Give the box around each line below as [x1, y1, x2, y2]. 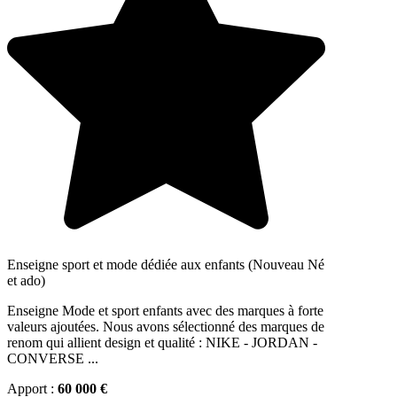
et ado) [7, 273, 45, 289]
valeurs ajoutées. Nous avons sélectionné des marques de [7, 319, 324, 335]
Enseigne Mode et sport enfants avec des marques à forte [7, 303, 323, 319]
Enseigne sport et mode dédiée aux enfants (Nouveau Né [7, 257, 324, 273]
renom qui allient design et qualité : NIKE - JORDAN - [7, 335, 317, 351]
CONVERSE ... [7, 351, 98, 367]
